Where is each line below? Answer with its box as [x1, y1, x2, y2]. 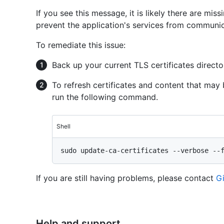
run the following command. [52, 92, 158, 102]
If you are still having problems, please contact [36, 173, 216, 183]
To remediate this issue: [36, 40, 125, 50]
